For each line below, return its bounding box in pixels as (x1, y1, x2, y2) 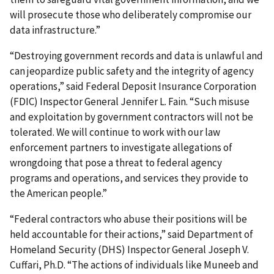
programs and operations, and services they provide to (10, 171, 248, 185)
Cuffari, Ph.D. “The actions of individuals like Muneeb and (10, 257, 259, 272)
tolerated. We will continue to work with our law (10, 125, 220, 139)
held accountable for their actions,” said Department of (10, 227, 253, 241)
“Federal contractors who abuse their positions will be (10, 212, 247, 226)
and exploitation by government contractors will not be (10, 109, 253, 124)
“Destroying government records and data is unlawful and (10, 48, 263, 62)
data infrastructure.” (10, 23, 100, 37)
